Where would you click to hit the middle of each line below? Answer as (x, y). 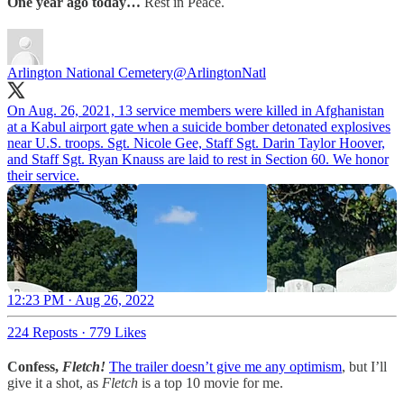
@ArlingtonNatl (220, 72)
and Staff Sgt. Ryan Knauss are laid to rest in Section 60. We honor (198, 159)
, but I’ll (364, 366)
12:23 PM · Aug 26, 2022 (81, 299)
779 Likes (118, 332)
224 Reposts (42, 332)
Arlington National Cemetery (90, 72)
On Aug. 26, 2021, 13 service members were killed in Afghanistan (196, 110)
